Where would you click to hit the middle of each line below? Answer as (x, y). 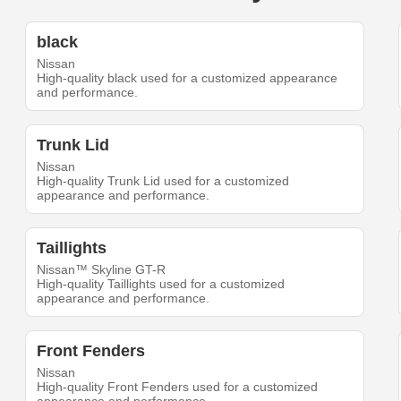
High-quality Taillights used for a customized (161, 284)
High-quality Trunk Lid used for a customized (163, 181)
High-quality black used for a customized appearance (188, 78)
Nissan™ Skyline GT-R (102, 270)
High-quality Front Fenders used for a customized (178, 387)
